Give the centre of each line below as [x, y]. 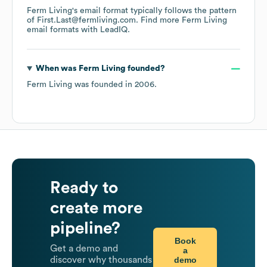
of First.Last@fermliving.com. [84, 21]
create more [96, 208]
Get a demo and [84, 249]
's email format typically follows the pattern [154, 11]
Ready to [84, 188]
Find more [161, 21]
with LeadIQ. [104, 30]
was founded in [103, 85]
